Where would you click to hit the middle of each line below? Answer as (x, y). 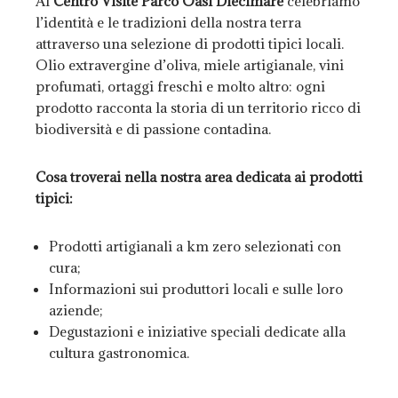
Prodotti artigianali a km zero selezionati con (195, 247)
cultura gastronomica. (119, 353)
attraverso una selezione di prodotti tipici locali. (190, 44)
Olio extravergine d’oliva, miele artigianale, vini (190, 65)
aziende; (76, 310)
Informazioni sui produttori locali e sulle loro (196, 289)
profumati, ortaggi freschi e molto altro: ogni (180, 87)
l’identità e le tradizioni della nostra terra (168, 23)
